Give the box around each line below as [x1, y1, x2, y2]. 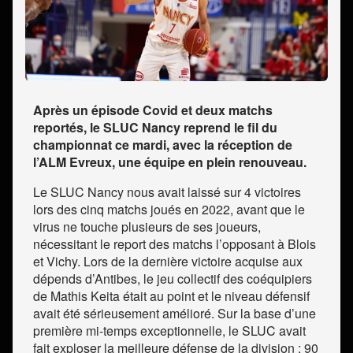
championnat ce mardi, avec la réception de [33, 136, 292, 154]
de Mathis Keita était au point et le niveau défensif [33, 287, 310, 306]
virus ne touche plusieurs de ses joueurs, [33, 217, 261, 236]
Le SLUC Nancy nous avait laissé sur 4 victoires [33, 183, 301, 202]
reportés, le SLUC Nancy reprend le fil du [33, 118, 277, 137]
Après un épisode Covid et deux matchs [33, 101, 273, 120]
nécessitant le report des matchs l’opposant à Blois [33, 235, 316, 254]
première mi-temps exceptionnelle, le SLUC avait [33, 321, 306, 340]
